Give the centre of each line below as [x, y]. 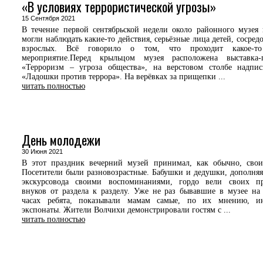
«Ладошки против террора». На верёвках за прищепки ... [124, 77]
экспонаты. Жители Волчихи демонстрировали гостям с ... [126, 210]
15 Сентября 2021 [52, 18]
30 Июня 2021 [46, 151]
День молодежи [61, 140]
